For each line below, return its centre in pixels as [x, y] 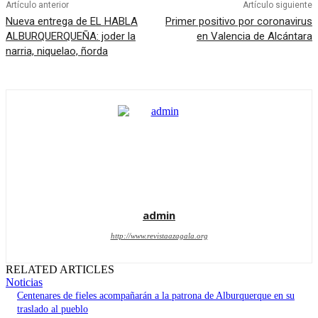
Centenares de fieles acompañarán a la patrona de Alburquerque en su [156, 296]
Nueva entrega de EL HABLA [72, 22]
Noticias [24, 283]
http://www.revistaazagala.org [159, 236]
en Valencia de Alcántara [254, 37]
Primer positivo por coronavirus [238, 22]
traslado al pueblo [53, 309]
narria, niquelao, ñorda [57, 51]
